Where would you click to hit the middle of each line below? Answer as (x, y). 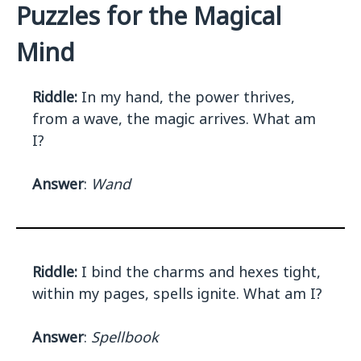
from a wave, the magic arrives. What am (174, 119)
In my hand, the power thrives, (186, 97)
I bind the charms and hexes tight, (199, 272)
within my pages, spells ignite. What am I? (177, 294)
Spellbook (125, 337)
